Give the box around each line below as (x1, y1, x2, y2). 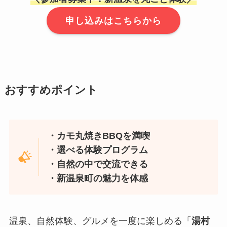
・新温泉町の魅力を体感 (48, 173, 148, 183)
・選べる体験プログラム (48, 145, 148, 155)
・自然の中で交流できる (48, 159, 148, 169)
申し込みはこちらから (65, 15, 162, 26)
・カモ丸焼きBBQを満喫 (48, 131, 150, 141)
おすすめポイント (4, 84, 98, 97)
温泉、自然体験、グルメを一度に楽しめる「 (9, 215, 192, 226)
